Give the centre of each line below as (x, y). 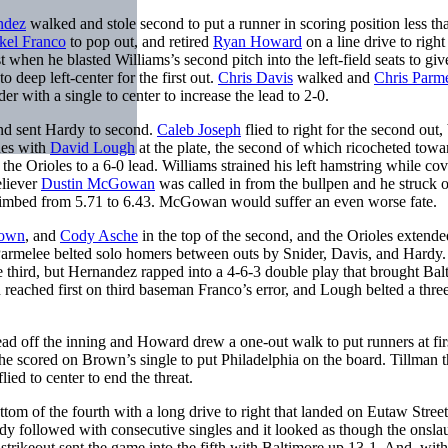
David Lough (92, 147)
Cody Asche (99, 235)
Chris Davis (255, 77)
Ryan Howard (257, 41)
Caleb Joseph (199, 129)
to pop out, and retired (139, 41)
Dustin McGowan (98, 183)
